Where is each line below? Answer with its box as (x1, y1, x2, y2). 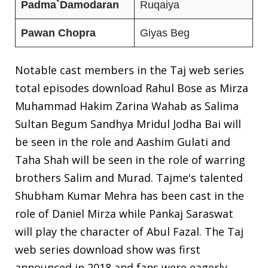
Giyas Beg (140, 26, 190, 39)
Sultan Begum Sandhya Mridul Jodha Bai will (15, 116, 241, 131)
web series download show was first (15, 242, 200, 257)
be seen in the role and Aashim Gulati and (15, 134, 230, 149)
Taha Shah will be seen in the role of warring (15, 152, 245, 167)
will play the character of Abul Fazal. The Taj (15, 224, 243, 239)
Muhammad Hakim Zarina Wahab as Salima (15, 98, 239, 113)
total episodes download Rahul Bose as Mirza (15, 80, 248, 95)
